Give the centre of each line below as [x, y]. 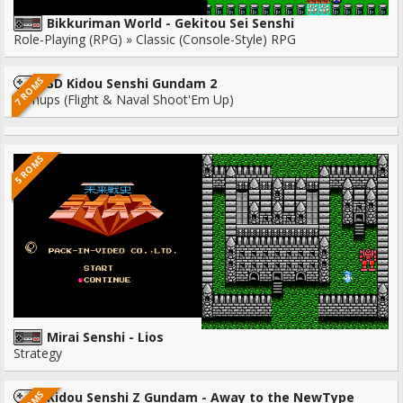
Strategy [38, 354]
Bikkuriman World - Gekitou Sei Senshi [170, 22]
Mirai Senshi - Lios [105, 337]
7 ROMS [29, 91]
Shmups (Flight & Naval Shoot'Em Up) [124, 99]
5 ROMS [29, 170]
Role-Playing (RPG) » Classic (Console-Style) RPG [155, 39]
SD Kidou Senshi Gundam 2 [132, 83]
